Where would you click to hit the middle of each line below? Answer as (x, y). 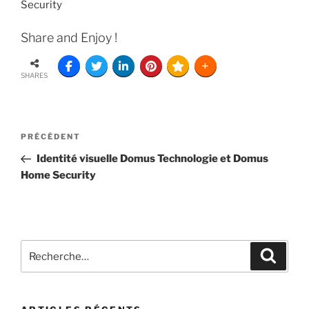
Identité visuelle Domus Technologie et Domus (152, 158)
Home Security (58, 175)
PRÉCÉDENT (51, 136)
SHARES (34, 75)
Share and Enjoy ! (69, 37)
